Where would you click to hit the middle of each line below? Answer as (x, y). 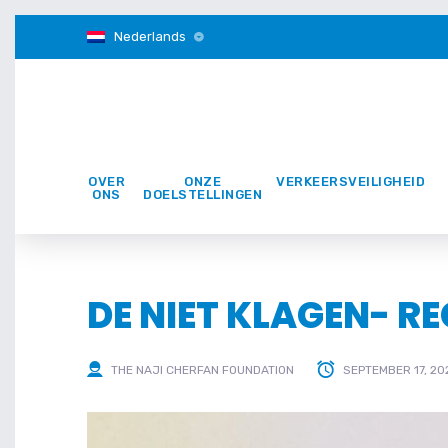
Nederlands (149, 36)
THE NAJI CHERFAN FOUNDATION (202, 370)
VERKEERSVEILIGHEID (350, 181)
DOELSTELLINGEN (202, 194)
